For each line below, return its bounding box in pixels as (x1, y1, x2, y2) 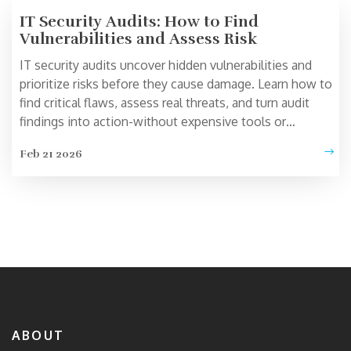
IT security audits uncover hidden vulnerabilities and (20, 57, 312, 74)
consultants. (20, 132, 89, 149)
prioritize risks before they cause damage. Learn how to (20, 76, 332, 92)
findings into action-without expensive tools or (20, 114, 286, 130)
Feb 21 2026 (20, 147, 82, 161)
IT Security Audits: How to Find (20, 12, 259, 32)
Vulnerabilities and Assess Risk (20, 29, 257, 49)
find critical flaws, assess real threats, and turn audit (20, 95, 309, 111)
